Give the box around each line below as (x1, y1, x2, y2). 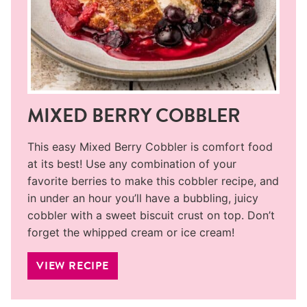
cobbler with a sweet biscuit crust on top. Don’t (27, 208, 275, 222)
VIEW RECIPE (36, 257, 109, 273)
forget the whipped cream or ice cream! (27, 225, 234, 239)
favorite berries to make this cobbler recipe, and (27, 173, 279, 188)
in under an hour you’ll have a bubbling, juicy (27, 191, 258, 205)
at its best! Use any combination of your (27, 156, 236, 171)
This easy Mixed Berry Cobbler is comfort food (27, 139, 273, 153)
